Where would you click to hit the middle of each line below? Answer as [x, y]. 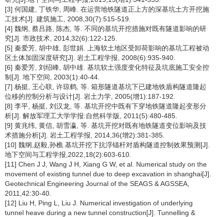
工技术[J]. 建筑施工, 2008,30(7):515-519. [68, 19]
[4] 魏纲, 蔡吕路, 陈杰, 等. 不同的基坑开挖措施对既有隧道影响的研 [106, 29]
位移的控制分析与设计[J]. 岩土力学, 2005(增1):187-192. [90, 96]
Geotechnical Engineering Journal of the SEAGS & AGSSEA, [97, 184]
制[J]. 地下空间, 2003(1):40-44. [52, 77]
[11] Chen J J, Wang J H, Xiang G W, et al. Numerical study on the [106, 164]
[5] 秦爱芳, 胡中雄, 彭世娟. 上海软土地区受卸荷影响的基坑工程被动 [107, 48]
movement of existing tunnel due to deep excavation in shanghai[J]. [108, 174]
